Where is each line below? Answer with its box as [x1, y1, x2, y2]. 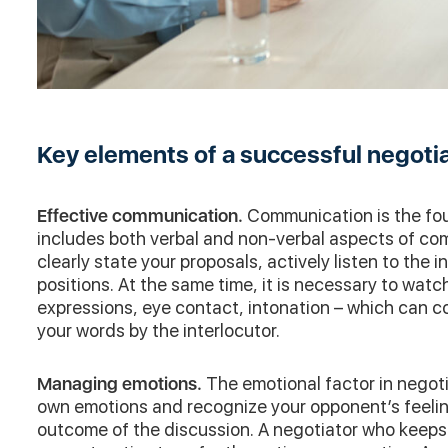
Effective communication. [37, 204, 247, 226]
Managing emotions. [37, 372, 206, 394]
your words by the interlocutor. [37, 319, 280, 341]
